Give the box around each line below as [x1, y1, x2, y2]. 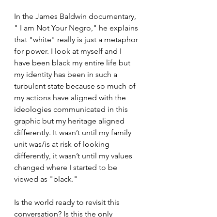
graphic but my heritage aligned [14, 116, 126, 125]
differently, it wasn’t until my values [14, 151, 134, 160]
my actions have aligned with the [14, 93, 128, 102]
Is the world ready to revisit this [14, 198, 122, 207]
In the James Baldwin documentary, [14, 12, 138, 21]
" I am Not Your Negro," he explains [14, 23, 140, 32]
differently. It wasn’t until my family [14, 128, 133, 137]
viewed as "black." [14, 174, 79, 184]
